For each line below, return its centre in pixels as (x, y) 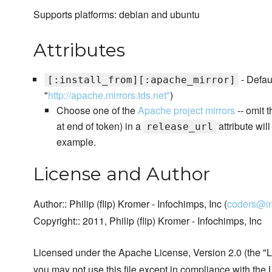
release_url (179, 127)
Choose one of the (97, 110)
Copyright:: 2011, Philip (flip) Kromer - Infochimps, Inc (148, 221)
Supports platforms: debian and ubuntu (117, 15)
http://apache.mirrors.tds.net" (109, 95)
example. (76, 142)
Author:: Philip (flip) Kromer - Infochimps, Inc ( (130, 204)
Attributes (79, 50)
